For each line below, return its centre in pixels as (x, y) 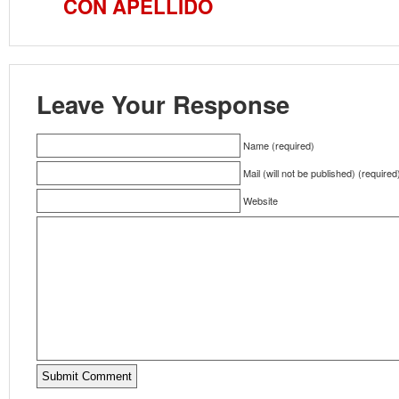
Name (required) (279, 145)
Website (261, 200)
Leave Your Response (163, 104)
